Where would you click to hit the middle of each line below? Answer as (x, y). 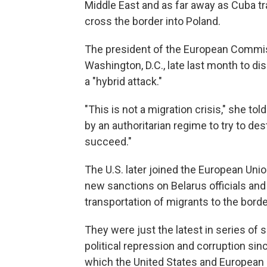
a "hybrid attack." (123, 81)
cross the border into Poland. (153, 21)
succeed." (108, 142)
